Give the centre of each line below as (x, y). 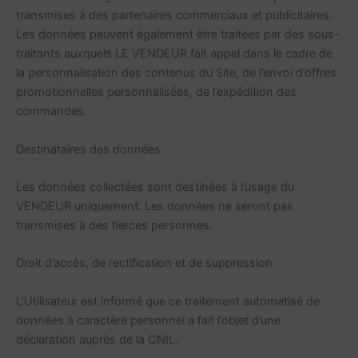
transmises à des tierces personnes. (114, 226)
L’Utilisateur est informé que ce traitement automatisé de (168, 301)
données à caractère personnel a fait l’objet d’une (148, 320)
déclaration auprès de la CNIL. (97, 339)
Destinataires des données (88, 149)
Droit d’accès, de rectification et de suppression (144, 263)
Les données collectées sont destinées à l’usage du (155, 187)
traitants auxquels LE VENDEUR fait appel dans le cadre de (174, 54)
